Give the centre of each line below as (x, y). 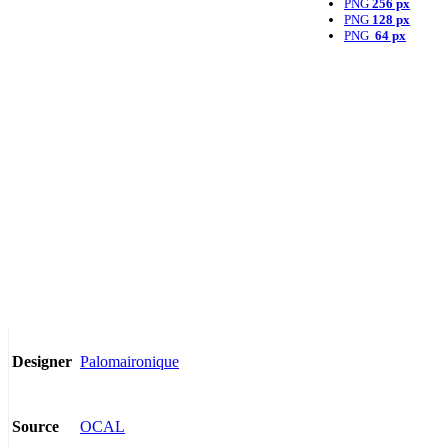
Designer (42, 362)
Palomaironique (129, 361)
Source (35, 427)
